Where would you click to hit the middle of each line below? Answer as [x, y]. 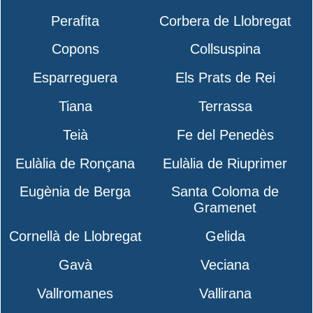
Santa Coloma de [225, 192]
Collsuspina [225, 49]
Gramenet [225, 208]
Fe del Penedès [225, 134]
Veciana [225, 265]
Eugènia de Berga [75, 192]
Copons [75, 49]
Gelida [225, 236]
